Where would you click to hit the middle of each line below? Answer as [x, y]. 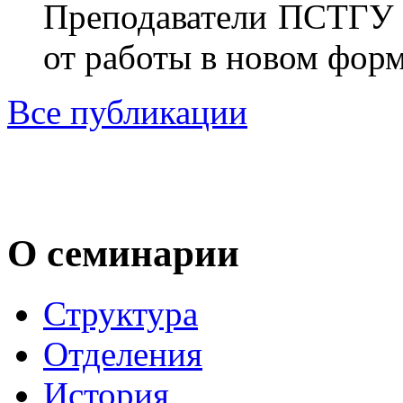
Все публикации [127, 112]
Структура [121, 314]
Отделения [123, 354]
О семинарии [123, 254]
